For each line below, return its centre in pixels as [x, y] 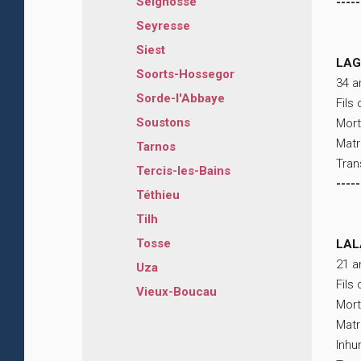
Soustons [163, 123]
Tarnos [156, 147]
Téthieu [158, 195]
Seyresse [163, 26]
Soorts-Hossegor [185, 75]
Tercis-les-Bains [183, 171]
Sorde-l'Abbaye [180, 99]
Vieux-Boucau [176, 292]
